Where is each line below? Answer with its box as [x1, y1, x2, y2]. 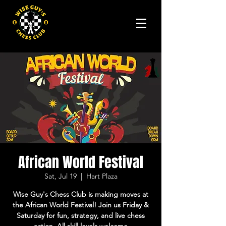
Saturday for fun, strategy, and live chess [17, 211, 145, 220]
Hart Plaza [86, 172, 118, 181]
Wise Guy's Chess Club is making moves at [13, 190, 148, 199]
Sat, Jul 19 [44, 172, 77, 181]
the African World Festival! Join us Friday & [13, 200, 149, 209]
